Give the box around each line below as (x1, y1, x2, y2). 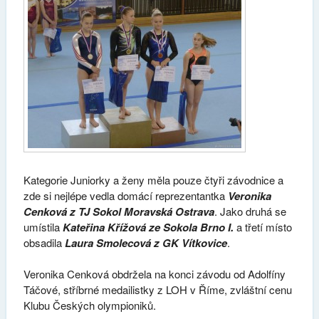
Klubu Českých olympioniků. (23, 298, 156, 313)
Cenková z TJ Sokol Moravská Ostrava (23, 203, 214, 219)
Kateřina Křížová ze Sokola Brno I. (62, 219, 234, 235)
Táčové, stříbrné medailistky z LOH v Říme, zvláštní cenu (23, 282, 292, 298)
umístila (23, 219, 63, 234)
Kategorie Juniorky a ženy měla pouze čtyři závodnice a (23, 172, 283, 187)
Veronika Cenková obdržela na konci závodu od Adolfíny (23, 266, 286, 282)
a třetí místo (233, 219, 292, 234)
